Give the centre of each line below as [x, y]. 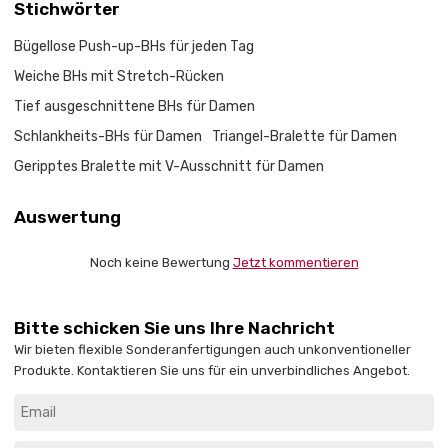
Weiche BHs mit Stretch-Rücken [119, 77]
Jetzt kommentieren [295, 262]
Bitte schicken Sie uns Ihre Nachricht [175, 328]
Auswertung [68, 216]
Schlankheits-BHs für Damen [108, 137]
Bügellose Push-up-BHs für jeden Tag [134, 47]
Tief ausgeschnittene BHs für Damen [135, 107]
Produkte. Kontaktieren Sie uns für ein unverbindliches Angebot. [212, 371]
